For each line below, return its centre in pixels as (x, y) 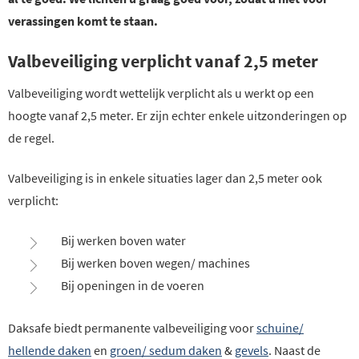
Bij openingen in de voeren (133, 285)
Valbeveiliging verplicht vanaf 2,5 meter (163, 61)
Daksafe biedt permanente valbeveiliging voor (132, 327)
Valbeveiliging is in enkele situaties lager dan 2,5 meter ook (165, 177)
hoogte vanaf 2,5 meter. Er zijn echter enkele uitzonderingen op (177, 115)
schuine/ (280, 327)
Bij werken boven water (123, 240)
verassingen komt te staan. (83, 20)
